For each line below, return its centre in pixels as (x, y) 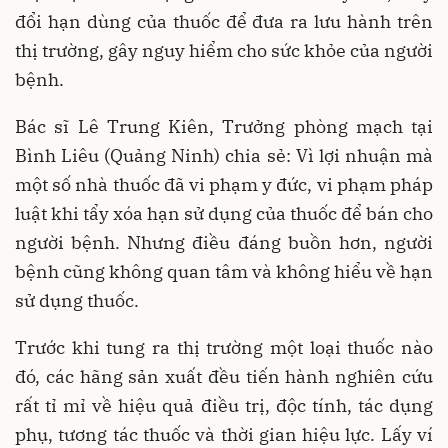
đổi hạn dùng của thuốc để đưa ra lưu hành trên (224, 21)
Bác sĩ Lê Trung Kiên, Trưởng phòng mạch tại (224, 126)
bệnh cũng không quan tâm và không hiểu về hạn (224, 271)
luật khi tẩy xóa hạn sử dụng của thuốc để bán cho (224, 213)
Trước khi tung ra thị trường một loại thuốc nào (224, 347)
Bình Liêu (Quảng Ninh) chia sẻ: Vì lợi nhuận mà (224, 155)
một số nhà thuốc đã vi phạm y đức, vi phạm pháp (224, 184)
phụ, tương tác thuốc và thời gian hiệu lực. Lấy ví (224, 434)
